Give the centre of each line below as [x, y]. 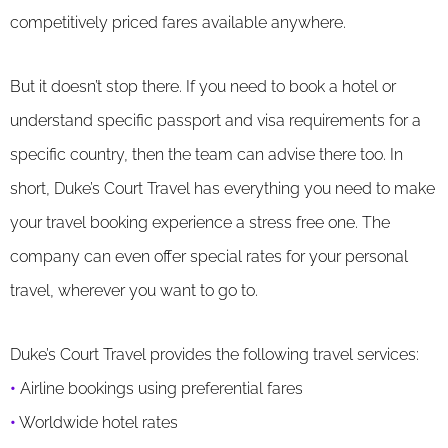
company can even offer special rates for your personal [209, 256]
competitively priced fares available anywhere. [178, 22]
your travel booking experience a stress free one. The [200, 222]
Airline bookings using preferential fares [159, 388]
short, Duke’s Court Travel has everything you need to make [222, 188]
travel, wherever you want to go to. [134, 290]
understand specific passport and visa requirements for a [215, 120]
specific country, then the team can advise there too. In [206, 154]
